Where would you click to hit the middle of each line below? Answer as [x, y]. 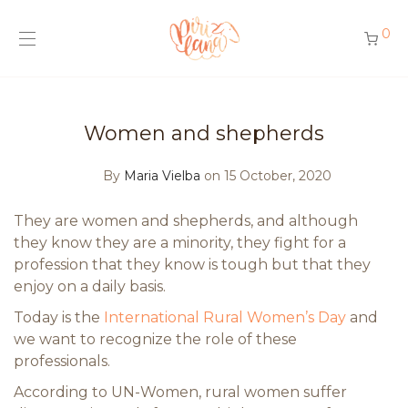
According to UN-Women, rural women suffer [180, 392]
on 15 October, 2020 [268, 176]
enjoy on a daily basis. [90, 286]
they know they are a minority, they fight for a [180, 243]
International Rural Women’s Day [225, 317]
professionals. [62, 361]
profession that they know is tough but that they [192, 265]
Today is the [59, 317]
